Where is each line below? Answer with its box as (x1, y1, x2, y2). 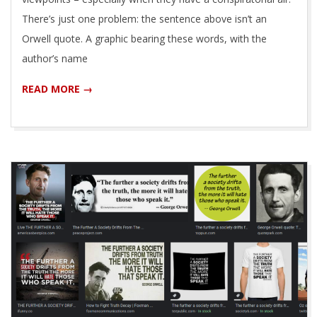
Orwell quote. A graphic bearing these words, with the (22, 31, 267, 45)
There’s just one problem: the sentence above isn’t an (22, 11, 267, 25)
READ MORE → (22, 81, 93, 96)
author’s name (22, 51, 88, 65)
